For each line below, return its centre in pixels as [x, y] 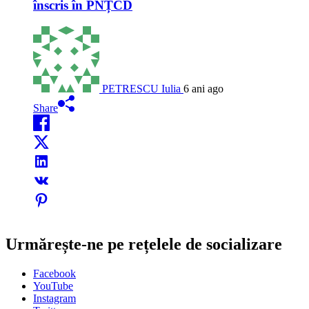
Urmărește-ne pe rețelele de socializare [144, 245]
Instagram [54, 299]
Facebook [54, 274]
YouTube [53, 286]
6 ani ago [203, 88]
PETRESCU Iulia [141, 88]
